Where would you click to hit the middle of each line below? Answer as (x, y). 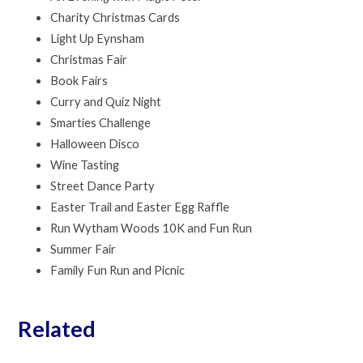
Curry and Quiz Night (106, 102)
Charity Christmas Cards (115, 18)
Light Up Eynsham (98, 39)
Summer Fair (83, 250)
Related (57, 328)
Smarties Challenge (101, 123)
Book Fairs (79, 81)
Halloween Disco (95, 144)
